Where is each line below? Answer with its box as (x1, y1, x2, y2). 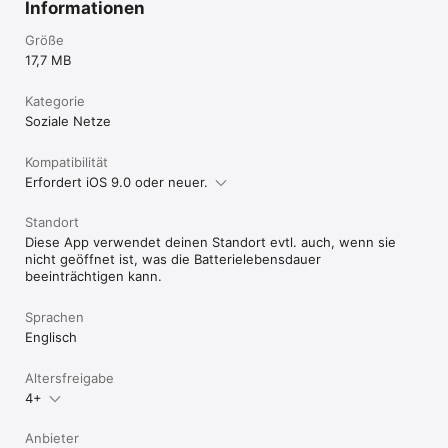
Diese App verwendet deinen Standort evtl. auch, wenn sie (25, 234, 396, 250)
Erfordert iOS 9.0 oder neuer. (25, 174, 208, 190)
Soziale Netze (25, 113, 111, 129)
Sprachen (25, 309, 84, 325)
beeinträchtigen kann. (25, 268, 162, 284)
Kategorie (25, 93, 85, 109)
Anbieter (25, 430, 79, 446)
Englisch (25, 329, 77, 345)
